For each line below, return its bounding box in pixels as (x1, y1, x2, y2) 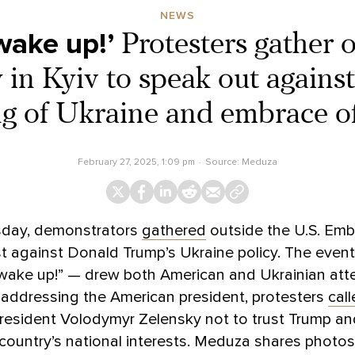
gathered (142, 220, 206, 240)
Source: (204, 155, 242, 167)
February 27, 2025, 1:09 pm (78, 155, 196, 167)
